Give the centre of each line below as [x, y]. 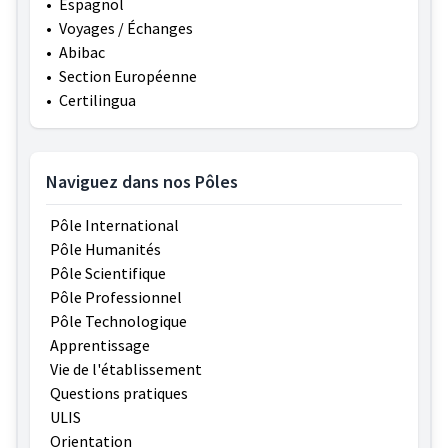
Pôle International [114, 225]
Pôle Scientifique [108, 273]
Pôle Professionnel [116, 297]
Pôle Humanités [105, 249]
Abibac [82, 52]
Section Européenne [128, 76]
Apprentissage [100, 345]
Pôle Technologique [118, 321]
